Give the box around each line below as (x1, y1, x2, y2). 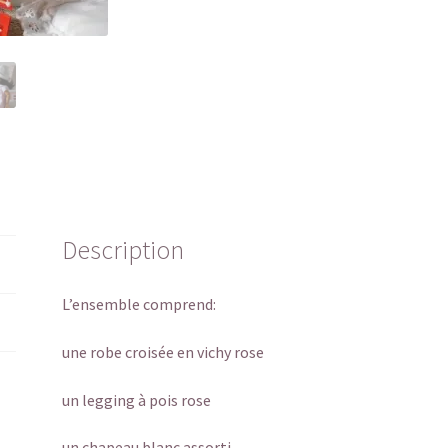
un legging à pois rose (62, 389, 212, 410)
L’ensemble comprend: (62, 294, 217, 315)
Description (62, 234, 185, 267)
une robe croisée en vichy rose (62, 341, 265, 362)
